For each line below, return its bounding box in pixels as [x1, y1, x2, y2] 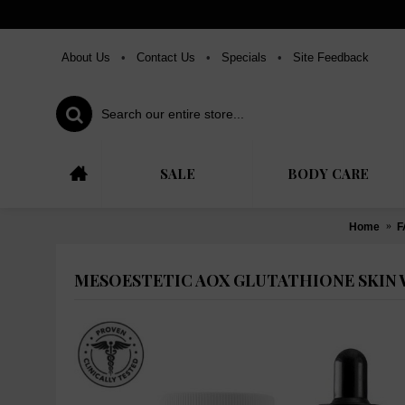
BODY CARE [287, 165, 369, 183]
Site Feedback [293, 51, 369, 64]
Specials [221, 51, 267, 64]
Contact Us [137, 51, 195, 64]
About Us [61, 51, 110, 64]
